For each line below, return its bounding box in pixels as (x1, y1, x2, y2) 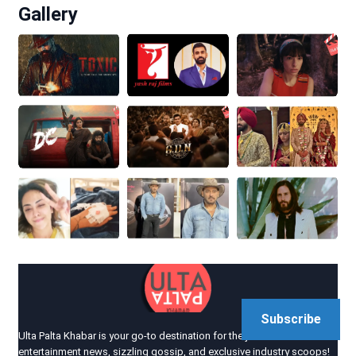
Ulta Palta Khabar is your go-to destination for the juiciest (17, 329, 278, 342)
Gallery (17, 2, 78, 25)
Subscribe (261, 311, 321, 327)
